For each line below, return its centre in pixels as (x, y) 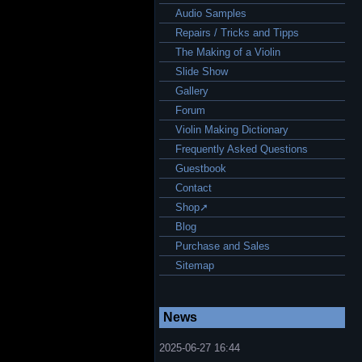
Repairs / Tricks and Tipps (237, 33)
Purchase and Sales (223, 246)
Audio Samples (211, 13)
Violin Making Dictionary (232, 130)
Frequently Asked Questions (242, 149)
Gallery (192, 91)
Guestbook (201, 168)
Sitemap (195, 265)
